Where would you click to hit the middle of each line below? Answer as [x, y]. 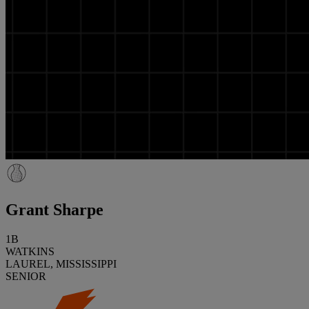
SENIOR [26, 276]
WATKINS [30, 251]
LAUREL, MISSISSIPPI [61, 263]
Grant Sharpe [54, 209]
